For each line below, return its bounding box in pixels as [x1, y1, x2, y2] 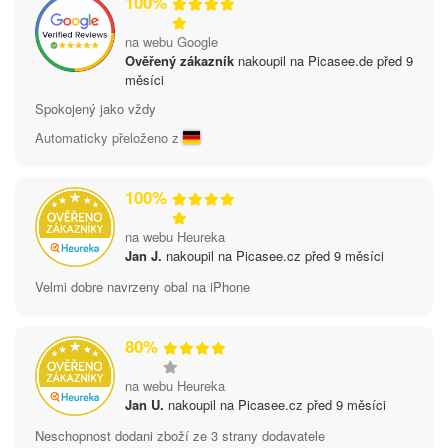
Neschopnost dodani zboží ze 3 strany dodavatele [35, 425, 325, 445]
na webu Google [125, 31, 218, 51]
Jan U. [125, 394, 164, 414]
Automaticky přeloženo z [35, 127, 183, 147]
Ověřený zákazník [125, 50, 234, 70]
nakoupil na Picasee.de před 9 [234, 50, 413, 70]
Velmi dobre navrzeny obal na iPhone [35, 276, 250, 296]
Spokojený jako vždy [35, 98, 156, 118]
